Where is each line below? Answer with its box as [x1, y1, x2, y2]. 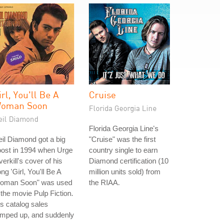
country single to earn [89, 146, 158, 154]
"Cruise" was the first [89, 135, 156, 143]
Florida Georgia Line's [89, 124, 159, 133]
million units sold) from [89, 167, 161, 176]
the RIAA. [89, 178, 120, 187]
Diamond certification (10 [89, 157, 168, 165]
